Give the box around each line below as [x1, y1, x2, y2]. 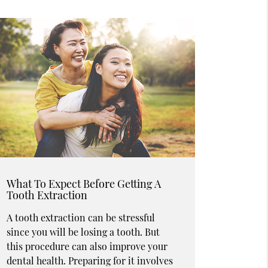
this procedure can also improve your [6, 240, 167, 253]
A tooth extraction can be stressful [6, 211, 155, 224]
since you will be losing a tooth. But [6, 226, 160, 239]
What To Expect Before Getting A [6, 176, 161, 191]
